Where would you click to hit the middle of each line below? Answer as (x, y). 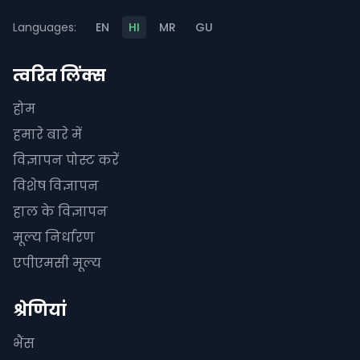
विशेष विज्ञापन (56, 186)
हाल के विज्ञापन (60, 212)
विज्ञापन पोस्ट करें (66, 160)
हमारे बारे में (47, 135)
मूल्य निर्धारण (54, 237)
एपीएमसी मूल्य (57, 263)
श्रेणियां (40, 310)
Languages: (45, 27)
